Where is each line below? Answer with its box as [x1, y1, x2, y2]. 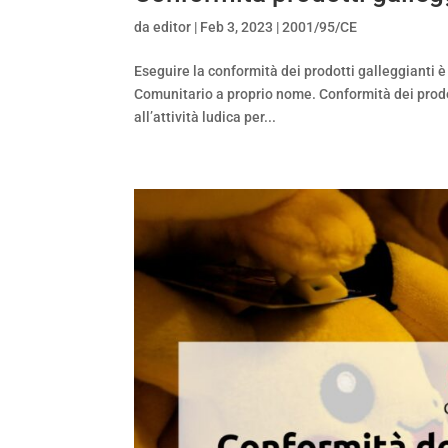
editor [153, 19, 192, 36]
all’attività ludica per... [134, 109, 277, 126]
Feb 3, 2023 [200, 19, 274, 36]
